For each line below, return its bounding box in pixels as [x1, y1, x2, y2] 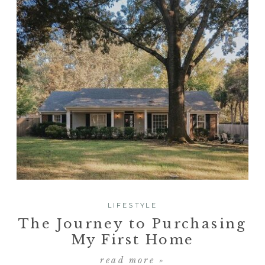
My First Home [70, 231, 195, 248]
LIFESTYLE [107, 201, 158, 210]
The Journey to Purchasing [18, 215, 247, 232]
